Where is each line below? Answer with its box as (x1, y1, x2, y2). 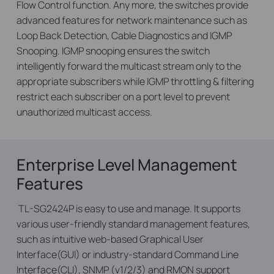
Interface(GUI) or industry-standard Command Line (16, 248, 239, 261)
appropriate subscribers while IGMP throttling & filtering (16, 75, 254, 88)
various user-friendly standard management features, (16, 217, 250, 231)
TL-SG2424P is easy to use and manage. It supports (16, 202, 240, 215)
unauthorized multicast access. (16, 105, 152, 119)
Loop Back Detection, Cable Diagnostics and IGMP (16, 29, 232, 42)
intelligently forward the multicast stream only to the (16, 59, 241, 73)
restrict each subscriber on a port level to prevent (16, 90, 230, 103)
